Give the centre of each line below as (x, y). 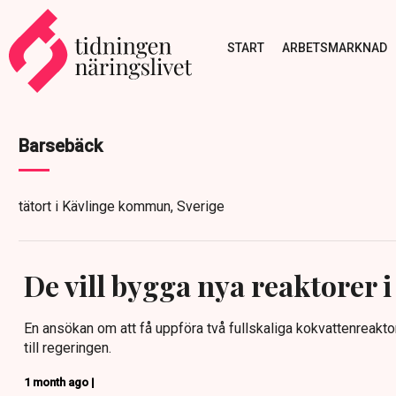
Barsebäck (61, 146)
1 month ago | (59, 382)
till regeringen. (68, 348)
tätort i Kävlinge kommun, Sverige (122, 206)
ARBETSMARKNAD (334, 47)
